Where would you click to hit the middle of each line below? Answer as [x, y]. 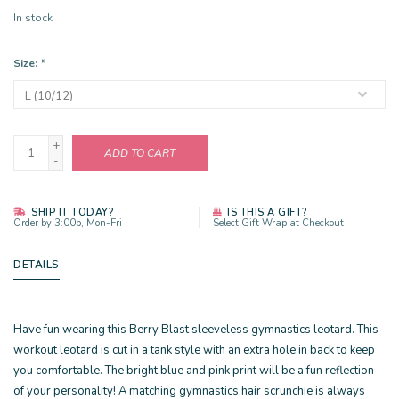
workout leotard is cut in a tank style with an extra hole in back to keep [194, 350]
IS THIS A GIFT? [265, 212]
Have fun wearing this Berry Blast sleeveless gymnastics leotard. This [196, 330]
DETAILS [37, 265]
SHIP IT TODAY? [70, 212]
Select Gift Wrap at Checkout [278, 223]
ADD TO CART [140, 153]
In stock [33, 18]
